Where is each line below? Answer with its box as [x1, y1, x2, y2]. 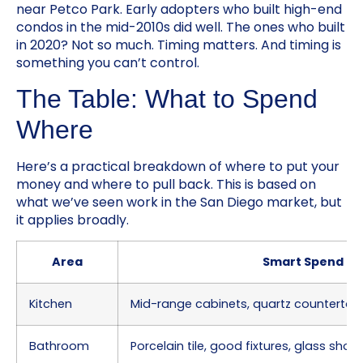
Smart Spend [262, 254, 344, 271]
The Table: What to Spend [16, 83, 318, 113]
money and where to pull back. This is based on [16, 174, 316, 194]
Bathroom [29, 338, 89, 355]
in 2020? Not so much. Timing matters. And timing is [16, 35, 341, 54]
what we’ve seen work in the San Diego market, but [16, 192, 342, 211]
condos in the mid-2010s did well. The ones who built [16, 17, 345, 36]
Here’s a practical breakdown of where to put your [16, 156, 340, 176]
